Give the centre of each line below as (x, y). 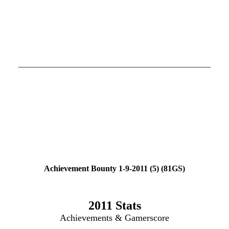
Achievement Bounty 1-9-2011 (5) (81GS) (114, 169)
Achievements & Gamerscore (114, 218)
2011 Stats (114, 206)
